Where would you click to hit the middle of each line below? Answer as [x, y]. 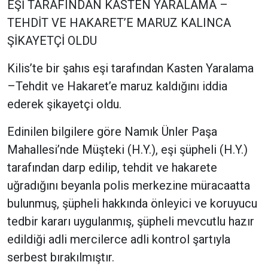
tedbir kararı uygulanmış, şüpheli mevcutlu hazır [131, 222]
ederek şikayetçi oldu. [64, 104]
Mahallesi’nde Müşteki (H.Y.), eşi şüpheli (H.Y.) [127, 150]
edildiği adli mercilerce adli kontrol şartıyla [119, 240]
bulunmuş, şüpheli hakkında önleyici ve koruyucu [132, 204]
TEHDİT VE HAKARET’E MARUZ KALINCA [119, 23]
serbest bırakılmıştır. [61, 258]
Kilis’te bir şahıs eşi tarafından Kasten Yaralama [130, 68]
